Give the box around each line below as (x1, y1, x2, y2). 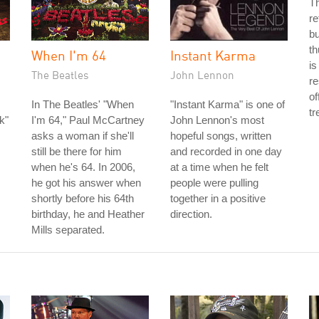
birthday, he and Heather (31, 208, 145, 220)
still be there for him (31, 145, 122, 157)
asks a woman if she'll (31, 130, 134, 142)
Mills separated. (31, 224, 105, 236)
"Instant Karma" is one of (170, 98, 285, 110)
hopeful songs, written (170, 130, 271, 142)
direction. (170, 208, 212, 220)
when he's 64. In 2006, (31, 161, 135, 173)
